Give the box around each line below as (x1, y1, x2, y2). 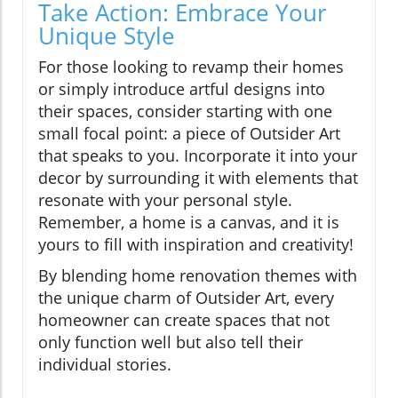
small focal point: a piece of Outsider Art (38, 122, 340, 144)
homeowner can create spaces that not (38, 308, 330, 330)
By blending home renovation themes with (38, 264, 357, 286)
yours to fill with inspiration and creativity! (38, 233, 354, 255)
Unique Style (38, 19, 175, 52)
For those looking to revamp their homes (38, 55, 344, 77)
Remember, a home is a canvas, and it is (38, 211, 339, 233)
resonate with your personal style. (38, 188, 292, 211)
